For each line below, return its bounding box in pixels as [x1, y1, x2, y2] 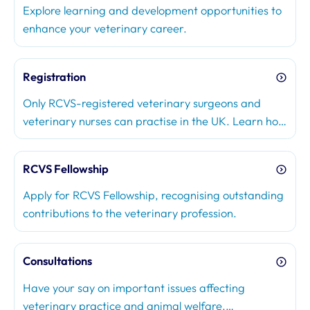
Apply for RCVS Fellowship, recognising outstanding [23, 188, 284, 203]
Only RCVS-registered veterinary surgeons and [23, 95, 262, 110]
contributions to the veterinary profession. [23, 206, 237, 221]
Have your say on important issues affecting [23, 280, 246, 295]
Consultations [23, 254, 93, 268]
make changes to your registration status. [23, 149, 237, 164]
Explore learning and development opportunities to [23, 3, 282, 18]
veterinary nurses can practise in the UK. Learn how [23, 113, 287, 128]
